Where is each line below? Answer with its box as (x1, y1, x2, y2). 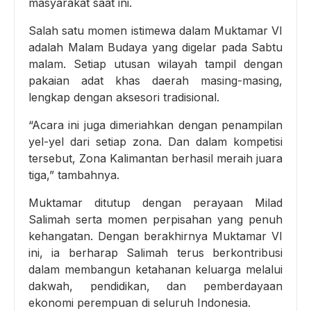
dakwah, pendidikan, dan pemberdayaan (28, 279, 283, 294)
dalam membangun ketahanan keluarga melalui (28, 262, 283, 277)
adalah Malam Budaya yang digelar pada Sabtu (28, 40, 283, 55)
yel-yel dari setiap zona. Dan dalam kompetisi (28, 135, 283, 149)
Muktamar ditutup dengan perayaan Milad (28, 196, 283, 210)
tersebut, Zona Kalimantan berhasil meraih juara (28, 151, 283, 166)
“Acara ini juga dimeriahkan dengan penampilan (28, 118, 283, 133)
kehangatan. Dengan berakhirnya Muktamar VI (28, 229, 283, 244)
